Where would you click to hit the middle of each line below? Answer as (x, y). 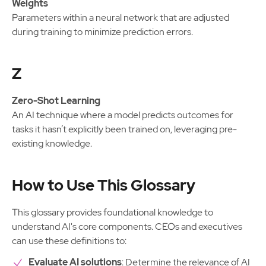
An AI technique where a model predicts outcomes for (123, 115)
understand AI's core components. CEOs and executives (127, 227)
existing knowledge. (52, 143)
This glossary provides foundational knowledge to (113, 212)
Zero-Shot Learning (56, 101)
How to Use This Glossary (104, 185)
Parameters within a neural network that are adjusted (121, 18)
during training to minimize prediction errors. (102, 32)
